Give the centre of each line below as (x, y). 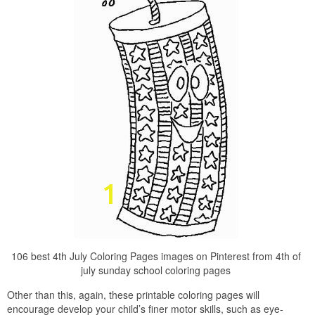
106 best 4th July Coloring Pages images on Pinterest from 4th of (156, 256)
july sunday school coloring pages (156, 270)
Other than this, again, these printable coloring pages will (133, 295)
